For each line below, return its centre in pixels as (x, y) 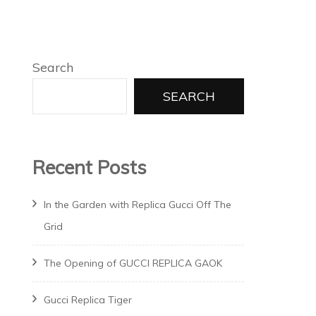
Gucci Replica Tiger (88, 300)
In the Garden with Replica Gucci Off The (138, 205)
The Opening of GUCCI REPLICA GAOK (133, 263)
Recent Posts (90, 167)
